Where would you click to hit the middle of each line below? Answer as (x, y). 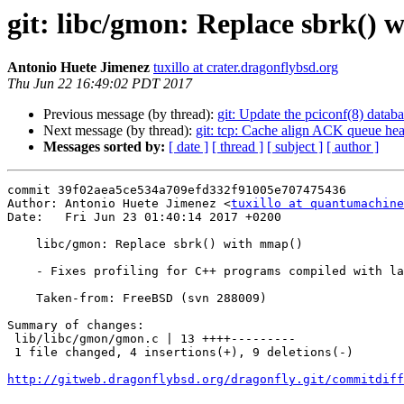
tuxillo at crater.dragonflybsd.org (246, 68)
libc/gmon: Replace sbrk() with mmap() (22, 244)
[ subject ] (295, 147)
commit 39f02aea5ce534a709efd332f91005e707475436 (177, 190)
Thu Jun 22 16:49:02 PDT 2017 (100, 84)
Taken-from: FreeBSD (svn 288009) (22, 298)
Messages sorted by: (104, 147)
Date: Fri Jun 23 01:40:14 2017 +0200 (144, 217)
